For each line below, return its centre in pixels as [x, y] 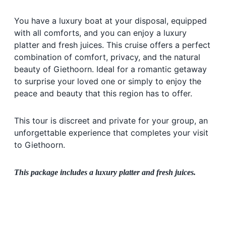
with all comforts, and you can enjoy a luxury [100, 33]
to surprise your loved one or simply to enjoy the [108, 81]
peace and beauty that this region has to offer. [103, 93]
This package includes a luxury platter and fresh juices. [105, 172]
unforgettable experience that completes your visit [111, 132]
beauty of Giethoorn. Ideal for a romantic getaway [110, 69]
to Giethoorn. [40, 145]
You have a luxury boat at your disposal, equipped [110, 20]
